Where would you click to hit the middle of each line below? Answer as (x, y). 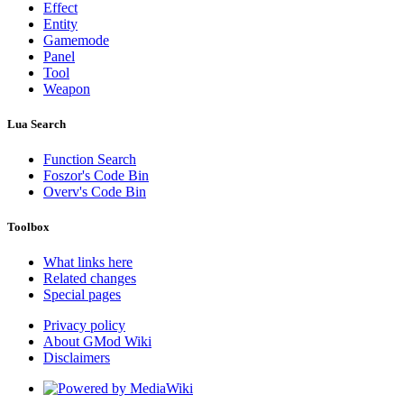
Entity (60, 23)
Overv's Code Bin (95, 192)
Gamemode (76, 40)
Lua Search (37, 124)
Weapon (67, 88)
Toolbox (28, 227)
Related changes (90, 279)
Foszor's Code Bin (96, 176)
